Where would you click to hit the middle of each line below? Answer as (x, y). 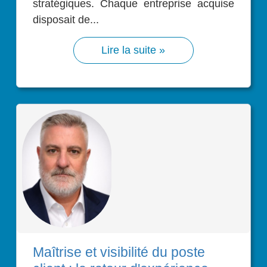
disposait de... (66, 19)
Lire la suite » (133, 50)
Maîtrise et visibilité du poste (119, 252)
